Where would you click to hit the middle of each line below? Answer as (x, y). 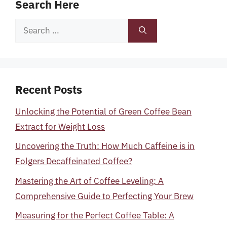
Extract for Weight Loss (60, 126)
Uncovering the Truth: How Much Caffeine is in (105, 146)
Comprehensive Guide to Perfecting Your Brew (104, 196)
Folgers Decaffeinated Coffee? (74, 161)
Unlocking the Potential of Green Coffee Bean (103, 111)
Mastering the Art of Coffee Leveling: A (89, 181)
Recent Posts (49, 89)
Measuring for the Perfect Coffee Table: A (95, 215)
